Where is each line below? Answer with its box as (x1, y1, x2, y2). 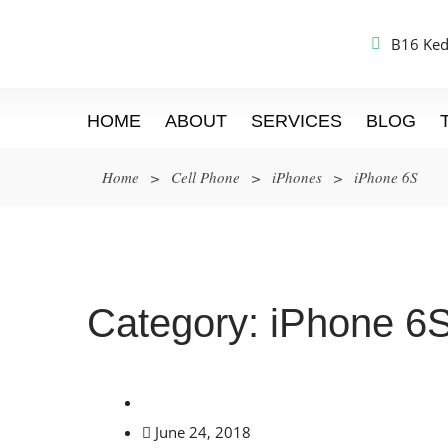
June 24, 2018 (155, 422, 251, 442)
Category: (87, 301, 270, 345)
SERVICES (251, 111, 342, 131)
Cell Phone (171, 167, 240, 187)
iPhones (272, 167, 322, 187)
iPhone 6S (354, 167, 418, 187)
